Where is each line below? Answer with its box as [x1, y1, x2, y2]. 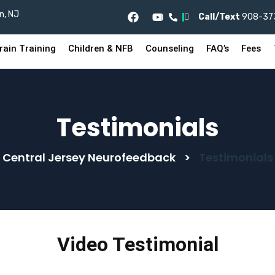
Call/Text [198, 12, 240, 22]
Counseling [145, 43, 195, 54]
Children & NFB [68, 43, 134, 54]
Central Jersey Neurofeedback [2, 150, 176, 165]
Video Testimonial [56, 233, 219, 256]
